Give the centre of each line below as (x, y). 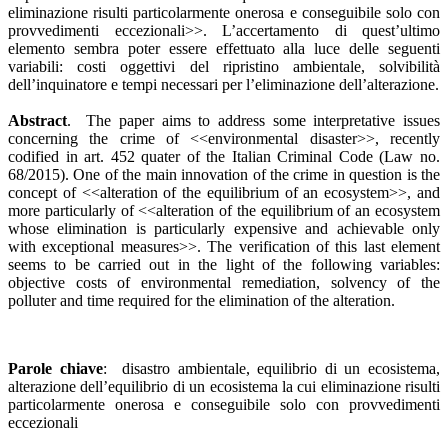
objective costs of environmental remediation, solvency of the (224, 282)
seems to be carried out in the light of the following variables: (224, 264)
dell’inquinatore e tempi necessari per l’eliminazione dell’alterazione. (223, 84)
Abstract (37, 120)
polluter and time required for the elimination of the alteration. (201, 300)
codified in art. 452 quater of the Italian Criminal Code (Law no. (224, 156)
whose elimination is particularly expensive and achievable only (224, 228)
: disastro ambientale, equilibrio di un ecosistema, (271, 368)
